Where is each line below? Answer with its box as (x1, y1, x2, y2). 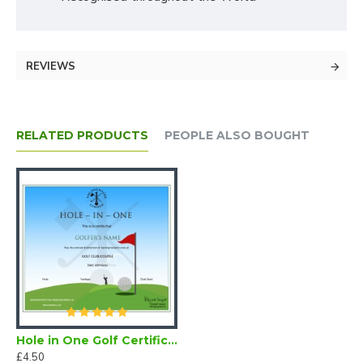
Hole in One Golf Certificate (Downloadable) (168, 333, 177, 348)
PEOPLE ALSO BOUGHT (164, 128, 310, 143)
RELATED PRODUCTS (16, 128, 148, 143)
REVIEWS (26, 59, 75, 74)
